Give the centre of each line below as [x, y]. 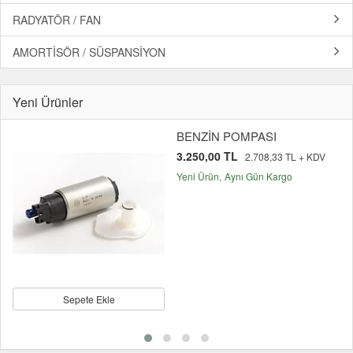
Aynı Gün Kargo [258, 176]
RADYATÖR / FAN [57, 20]
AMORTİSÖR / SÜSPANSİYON [89, 52]
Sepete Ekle [89, 299]
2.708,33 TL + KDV [285, 157]
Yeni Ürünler [48, 102]
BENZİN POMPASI [227, 136]
